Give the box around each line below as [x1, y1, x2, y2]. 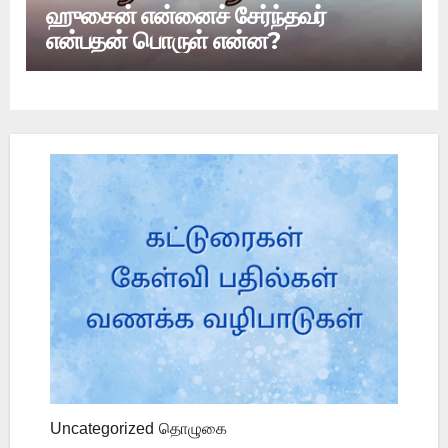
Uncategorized [50, 420, 154, 438]
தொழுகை [159, 420, 227, 438]
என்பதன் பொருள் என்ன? [46, 26, 281, 56]
